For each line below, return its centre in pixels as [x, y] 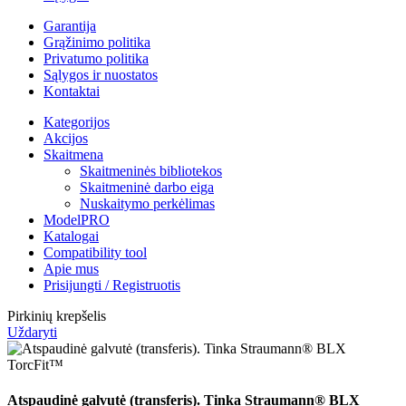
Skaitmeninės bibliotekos [151, 171]
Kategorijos [77, 122]
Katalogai [71, 237]
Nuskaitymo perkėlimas [147, 204]
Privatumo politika [96, 59]
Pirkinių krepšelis [57, 316]
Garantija [70, 26]
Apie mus [71, 269]
